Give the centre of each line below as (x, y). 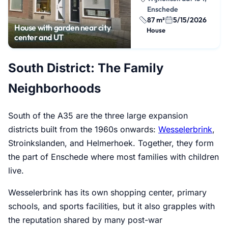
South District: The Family (86, 68)
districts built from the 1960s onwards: (83, 130)
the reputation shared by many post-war (85, 220)
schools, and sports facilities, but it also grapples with (111, 206)
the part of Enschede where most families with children (113, 157)
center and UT (39, 37)
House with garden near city (63, 27)
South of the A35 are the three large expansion (98, 116)
